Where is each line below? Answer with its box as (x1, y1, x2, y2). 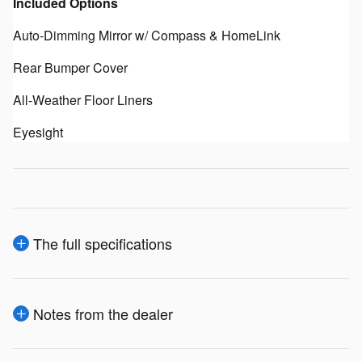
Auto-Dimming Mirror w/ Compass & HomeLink (13, 25, 280, 44)
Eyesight (13, 122, 63, 141)
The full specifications (33, 232, 172, 254)
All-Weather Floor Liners (13, 90, 153, 109)
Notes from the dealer (33, 302, 173, 324)
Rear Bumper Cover (13, 57, 128, 77)
